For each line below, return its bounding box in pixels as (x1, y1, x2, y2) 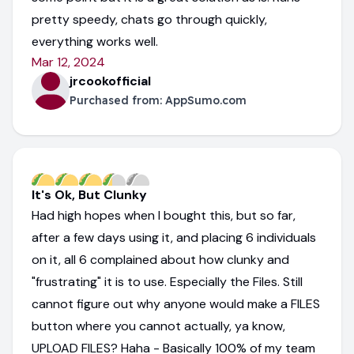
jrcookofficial (70, 72, 151, 89)
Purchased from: (70, 92, 165, 107)
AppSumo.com (165, 92, 247, 107)
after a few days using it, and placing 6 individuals (32, 228, 316, 246)
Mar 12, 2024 (32, 53, 105, 70)
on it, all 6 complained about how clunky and (32, 250, 289, 268)
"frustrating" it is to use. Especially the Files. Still (32, 273, 303, 290)
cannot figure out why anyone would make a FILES (32, 295, 320, 312)
